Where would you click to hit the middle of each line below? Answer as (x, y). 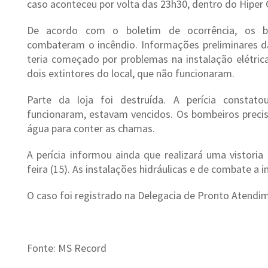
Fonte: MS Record (66, 248)
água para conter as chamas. (91, 128)
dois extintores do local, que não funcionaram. (130, 73)
